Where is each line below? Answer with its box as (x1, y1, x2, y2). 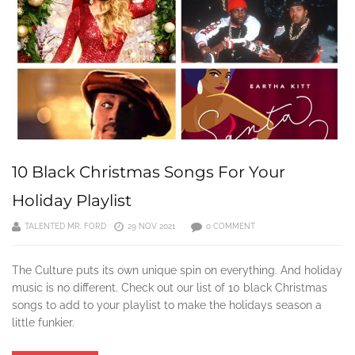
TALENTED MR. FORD (25, 222, 106, 231)
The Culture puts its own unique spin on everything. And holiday (12, 264, 342, 277)
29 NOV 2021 (128, 222, 175, 231)
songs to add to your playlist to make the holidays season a (12, 299, 322, 312)
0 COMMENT (206, 222, 255, 231)
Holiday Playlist (12, 191, 132, 211)
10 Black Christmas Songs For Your (12, 162, 285, 182)
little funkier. (12, 316, 74, 330)
